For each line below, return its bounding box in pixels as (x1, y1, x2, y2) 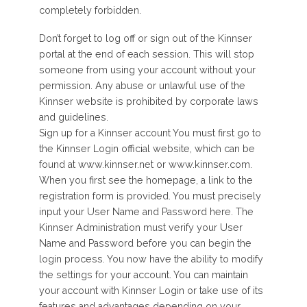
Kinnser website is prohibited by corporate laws (38, 96, 258, 108)
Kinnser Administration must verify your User (38, 222, 243, 234)
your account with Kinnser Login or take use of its (38, 285, 263, 297)
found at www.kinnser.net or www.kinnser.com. (38, 159, 252, 171)
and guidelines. (38, 112, 108, 123)
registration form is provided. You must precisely (38, 191, 261, 202)
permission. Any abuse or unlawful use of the (38, 80, 245, 92)
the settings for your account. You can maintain (38, 269, 248, 281)
